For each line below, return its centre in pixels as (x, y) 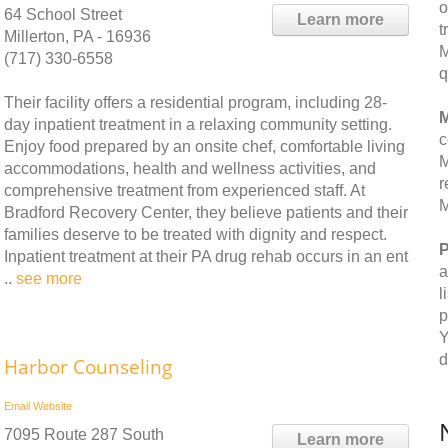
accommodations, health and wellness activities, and (190, 168)
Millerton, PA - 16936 (77, 36)
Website (52, 406)
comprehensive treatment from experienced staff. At (184, 190)
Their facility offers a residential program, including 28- (195, 102)
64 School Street (63, 14)
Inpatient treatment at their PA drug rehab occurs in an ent (206, 256)
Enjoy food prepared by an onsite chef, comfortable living (204, 146)
